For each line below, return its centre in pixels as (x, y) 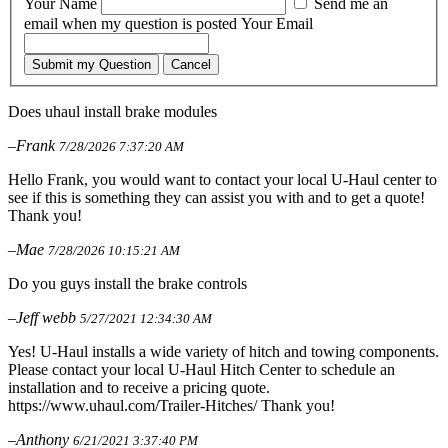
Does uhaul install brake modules (112, 111)
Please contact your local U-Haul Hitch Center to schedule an (201, 369)
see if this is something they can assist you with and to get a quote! (216, 197)
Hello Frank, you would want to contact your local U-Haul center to (222, 179)
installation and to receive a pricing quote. (139, 387)
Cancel (191, 64)
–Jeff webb (44, 317)
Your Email (277, 23)
